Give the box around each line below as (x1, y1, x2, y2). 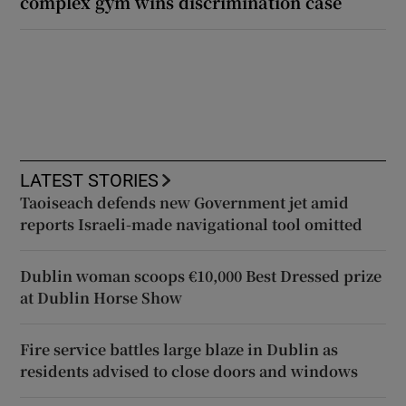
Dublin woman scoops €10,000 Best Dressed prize (20, 265, 382, 286)
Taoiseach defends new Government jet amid (20, 191, 350, 213)
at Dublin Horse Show (20, 286, 183, 308)
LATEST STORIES (20, 170, 159, 189)
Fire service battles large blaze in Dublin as (20, 338, 339, 360)
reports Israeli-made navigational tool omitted (20, 213, 363, 235)
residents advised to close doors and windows (20, 360, 359, 382)
